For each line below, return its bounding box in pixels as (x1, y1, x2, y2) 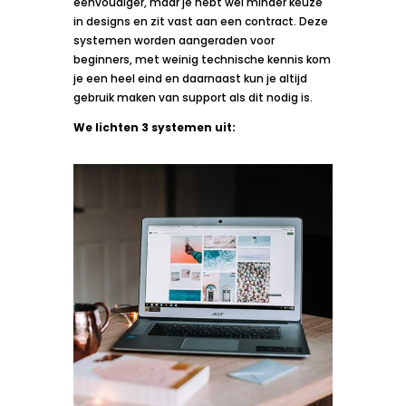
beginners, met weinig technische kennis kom (72, 51, 331, 67)
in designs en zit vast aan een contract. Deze (72, 13, 328, 29)
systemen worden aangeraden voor (72, 32, 275, 48)
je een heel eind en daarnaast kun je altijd (72, 70, 307, 86)
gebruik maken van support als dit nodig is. (72, 89, 313, 105)
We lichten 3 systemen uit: (72, 119, 236, 135)
